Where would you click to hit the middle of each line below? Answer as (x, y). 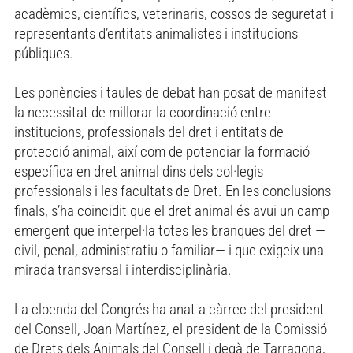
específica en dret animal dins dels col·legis (139, 172)
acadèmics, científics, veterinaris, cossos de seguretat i (174, 14)
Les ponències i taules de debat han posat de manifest (171, 93)
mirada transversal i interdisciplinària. (123, 270)
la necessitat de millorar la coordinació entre (143, 113)
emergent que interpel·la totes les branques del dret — (170, 231)
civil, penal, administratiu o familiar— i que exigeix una (169, 251)
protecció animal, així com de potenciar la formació (162, 152)
